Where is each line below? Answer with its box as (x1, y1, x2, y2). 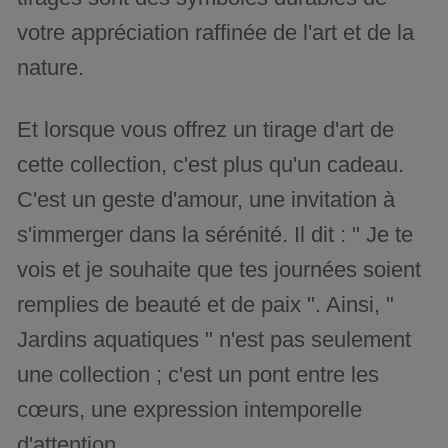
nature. (17, 54, 85, 80)
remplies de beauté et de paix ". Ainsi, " (17, 291, 395, 317)
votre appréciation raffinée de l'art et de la (17, 19, 415, 45)
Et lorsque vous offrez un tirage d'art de (17, 116, 395, 142)
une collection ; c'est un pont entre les (17, 361, 380, 387)
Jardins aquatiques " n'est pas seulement (17, 326, 412, 352)
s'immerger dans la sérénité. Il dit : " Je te (17, 221, 414, 247)
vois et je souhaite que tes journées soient (17, 256, 422, 282)
